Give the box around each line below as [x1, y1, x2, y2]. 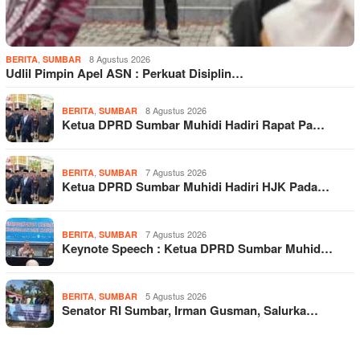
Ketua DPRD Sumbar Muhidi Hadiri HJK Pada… [62, 177, 329, 195]
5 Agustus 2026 [145, 288, 207, 302]
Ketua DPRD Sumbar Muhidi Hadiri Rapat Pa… [62, 115, 325, 133]
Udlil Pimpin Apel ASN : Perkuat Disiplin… [6, 63, 243, 82]
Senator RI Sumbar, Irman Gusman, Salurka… [62, 301, 318, 319]
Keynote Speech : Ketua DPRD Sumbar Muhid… [62, 239, 333, 257]
